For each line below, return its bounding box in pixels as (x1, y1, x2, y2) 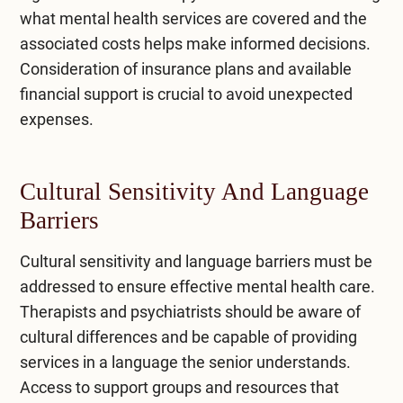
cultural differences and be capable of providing (19, 327, 357, 346)
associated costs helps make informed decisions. (19, 33, 371, 53)
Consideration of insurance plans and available (19, 58, 352, 78)
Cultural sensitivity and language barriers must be (19, 251, 372, 271)
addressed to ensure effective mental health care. (19, 276, 375, 296)
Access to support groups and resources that (19, 377, 339, 397)
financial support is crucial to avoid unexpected (19, 84, 353, 103)
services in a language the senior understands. (19, 352, 351, 372)
